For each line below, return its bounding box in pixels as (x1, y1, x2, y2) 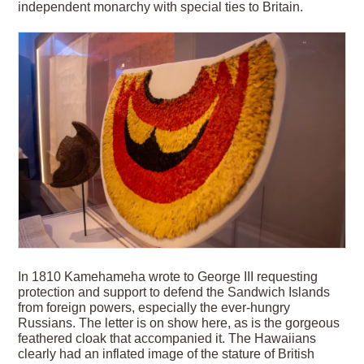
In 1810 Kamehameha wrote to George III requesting (18, 269, 318, 284)
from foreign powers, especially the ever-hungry (18, 300, 291, 314)
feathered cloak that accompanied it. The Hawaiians (18, 331, 317, 345)
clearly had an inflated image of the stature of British (18, 346, 315, 361)
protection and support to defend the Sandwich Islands (18, 284, 331, 299)
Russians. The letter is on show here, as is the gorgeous (18, 315, 340, 330)
